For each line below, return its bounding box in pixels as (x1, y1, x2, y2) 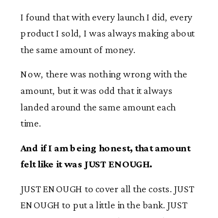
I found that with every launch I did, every (20, 11, 193, 23)
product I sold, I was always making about (20, 28, 195, 39)
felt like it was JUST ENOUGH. (20, 159, 153, 170)
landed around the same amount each (20, 101, 176, 112)
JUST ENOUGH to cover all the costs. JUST (20, 183, 194, 194)
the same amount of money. (20, 44, 136, 55)
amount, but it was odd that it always (20, 85, 173, 96)
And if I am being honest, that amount (20, 142, 190, 153)
